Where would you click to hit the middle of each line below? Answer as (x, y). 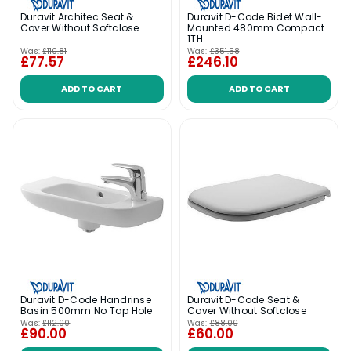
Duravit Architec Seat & (77, 17)
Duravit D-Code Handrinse (85, 300)
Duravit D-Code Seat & (244, 300)
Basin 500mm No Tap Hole (86, 311)
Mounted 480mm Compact (256, 28)
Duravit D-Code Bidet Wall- (255, 17)
